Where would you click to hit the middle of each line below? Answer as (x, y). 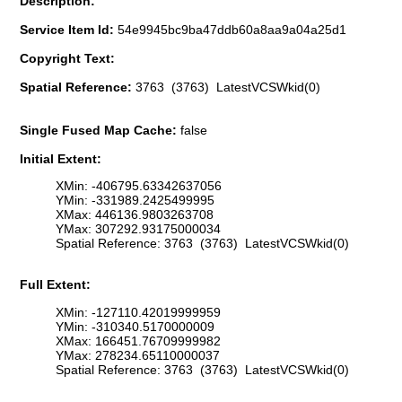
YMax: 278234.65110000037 (138, 355)
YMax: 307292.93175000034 (138, 229)
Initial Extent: (61, 158)
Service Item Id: (69, 29)
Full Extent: (55, 285)
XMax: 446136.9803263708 (135, 215)
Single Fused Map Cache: (100, 130)
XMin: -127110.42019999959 (138, 312)
